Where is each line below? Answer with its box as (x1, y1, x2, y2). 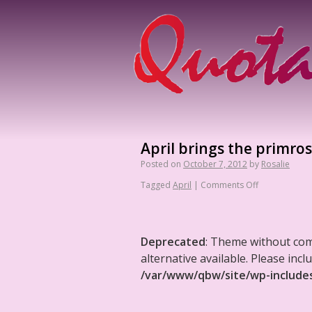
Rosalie (261, 158, 290, 170)
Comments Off (201, 179, 258, 191)
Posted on (141, 158, 181, 170)
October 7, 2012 (183, 158, 247, 170)
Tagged (141, 179, 171, 191)
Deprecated (141, 234, 205, 249)
